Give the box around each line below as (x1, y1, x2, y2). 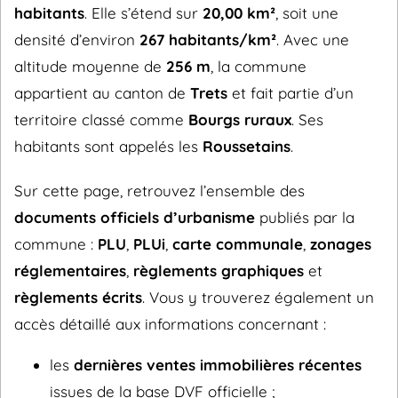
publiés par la (255, 208, 354, 227)
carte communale (172, 235, 303, 253)
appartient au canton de (14, 84, 190, 102)
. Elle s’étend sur (84, 4, 203, 22)
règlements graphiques (133, 261, 304, 280)
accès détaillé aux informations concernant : (14, 314, 326, 333)
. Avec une (276, 30, 349, 49)
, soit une (275, 4, 338, 22)
